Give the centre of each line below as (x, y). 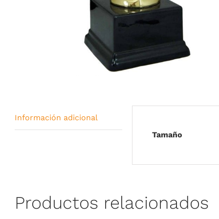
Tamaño (167, 135)
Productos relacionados (112, 203)
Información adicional (56, 118)
